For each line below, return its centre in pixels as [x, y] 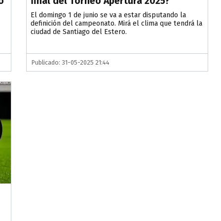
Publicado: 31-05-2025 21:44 [71, 63]
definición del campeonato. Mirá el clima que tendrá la [117, 24]
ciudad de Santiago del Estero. [79, 32]
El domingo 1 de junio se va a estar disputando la [109, 15]
